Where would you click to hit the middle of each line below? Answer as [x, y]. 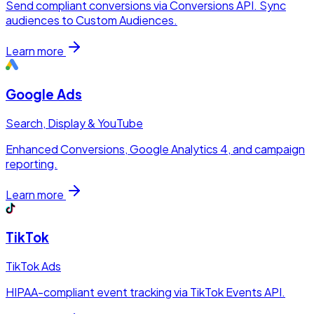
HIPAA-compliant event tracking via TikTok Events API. [145, 292]
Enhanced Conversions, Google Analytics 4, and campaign [155, 149]
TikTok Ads [33, 266]
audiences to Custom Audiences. [91, 20]
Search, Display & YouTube [74, 123]
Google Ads [44, 94]
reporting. [32, 163]
